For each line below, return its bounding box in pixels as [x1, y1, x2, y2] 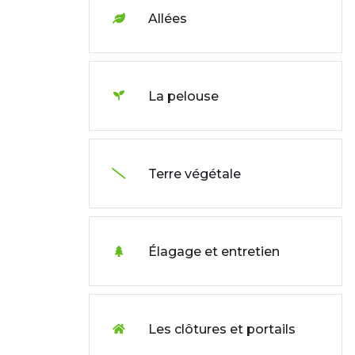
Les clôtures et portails [148, 321, 296, 337]
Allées [148, 10, 187, 26]
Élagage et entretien [148, 243, 280, 259]
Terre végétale [148, 166, 241, 181]
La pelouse [148, 88, 219, 104]
